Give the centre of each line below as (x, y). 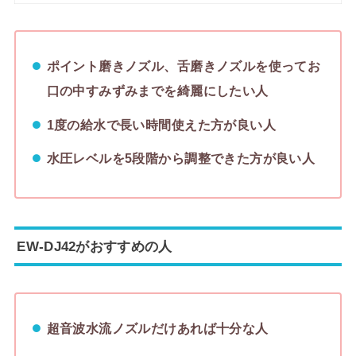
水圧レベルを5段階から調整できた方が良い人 (181, 159)
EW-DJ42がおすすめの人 (95, 246)
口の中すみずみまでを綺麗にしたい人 (157, 91)
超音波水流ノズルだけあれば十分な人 (157, 329)
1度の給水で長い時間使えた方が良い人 (161, 124)
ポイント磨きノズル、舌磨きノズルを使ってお (184, 66)
